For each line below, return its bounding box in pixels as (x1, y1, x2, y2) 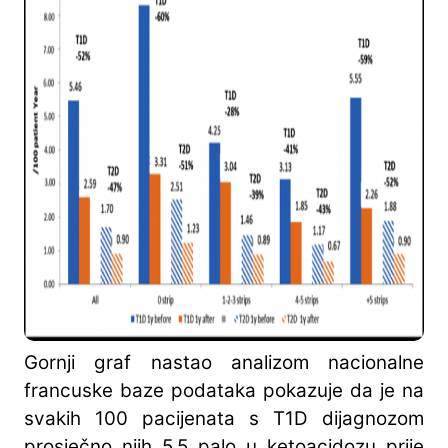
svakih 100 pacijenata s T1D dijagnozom (24, 407, 424, 431)
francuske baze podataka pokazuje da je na (24, 379, 424, 403)
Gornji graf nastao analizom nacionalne (24, 351, 424, 375)
